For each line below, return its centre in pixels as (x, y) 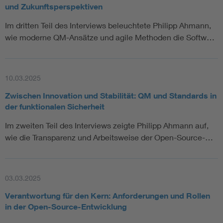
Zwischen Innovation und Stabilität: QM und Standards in (111, 96)
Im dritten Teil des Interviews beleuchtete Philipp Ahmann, (108, 25)
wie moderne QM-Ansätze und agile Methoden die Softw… (110, 37)
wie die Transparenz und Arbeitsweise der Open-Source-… (109, 137)
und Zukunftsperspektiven (54, 7)
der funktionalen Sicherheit (55, 107)
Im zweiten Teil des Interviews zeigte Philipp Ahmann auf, (107, 125)
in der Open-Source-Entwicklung (66, 207)
